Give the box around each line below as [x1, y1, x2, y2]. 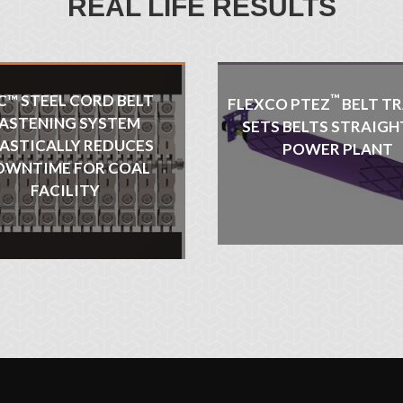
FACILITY [31, 181, 101, 201]
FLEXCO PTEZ [227, 94, 330, 113]
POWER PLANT [282, 139, 393, 158]
